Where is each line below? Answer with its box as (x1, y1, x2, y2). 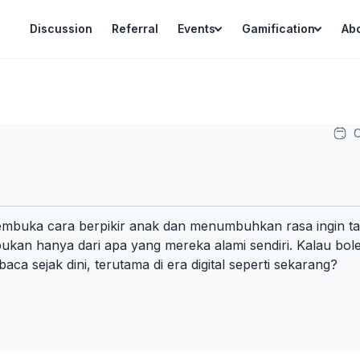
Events (178, 22, 215, 35)
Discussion (30, 22, 92, 35)
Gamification (242, 22, 315, 35)
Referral (112, 22, 158, 35)
